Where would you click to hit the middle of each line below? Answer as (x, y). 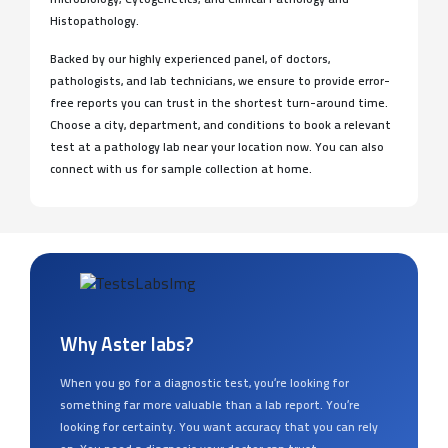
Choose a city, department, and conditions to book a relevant (220, 125)
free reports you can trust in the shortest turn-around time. (219, 103)
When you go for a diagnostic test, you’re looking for (204, 383)
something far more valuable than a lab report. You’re (210, 405)
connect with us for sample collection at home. (181, 169)
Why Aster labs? (126, 346)
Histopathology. (94, 21)
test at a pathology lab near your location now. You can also (217, 147)
